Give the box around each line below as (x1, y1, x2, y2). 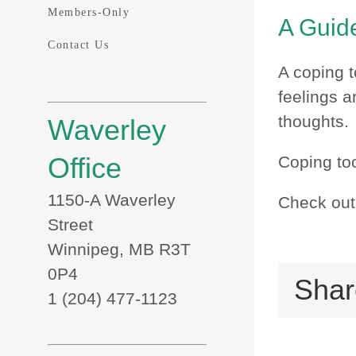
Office (48, 152, 122, 184)
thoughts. (278, 112, 349, 131)
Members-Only (48, 6, 130, 18)
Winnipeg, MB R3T (48, 240, 191, 258)
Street (48, 215, 93, 234)
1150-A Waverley (48, 191, 176, 209)
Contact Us (48, 38, 109, 51)
